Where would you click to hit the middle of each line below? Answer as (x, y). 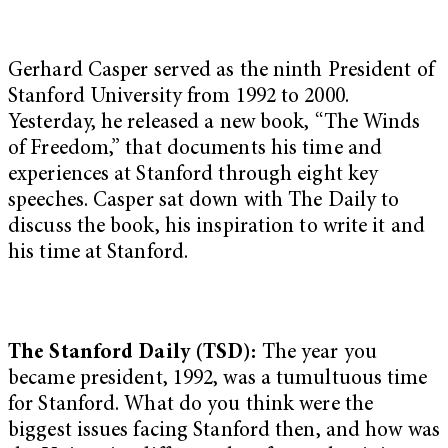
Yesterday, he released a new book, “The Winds (214, 124)
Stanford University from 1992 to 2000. (178, 98)
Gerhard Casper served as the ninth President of (221, 72)
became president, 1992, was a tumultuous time (218, 379)
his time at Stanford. (98, 254)
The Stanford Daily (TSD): (135, 353)
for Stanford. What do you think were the (191, 405)
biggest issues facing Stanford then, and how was (224, 431)
